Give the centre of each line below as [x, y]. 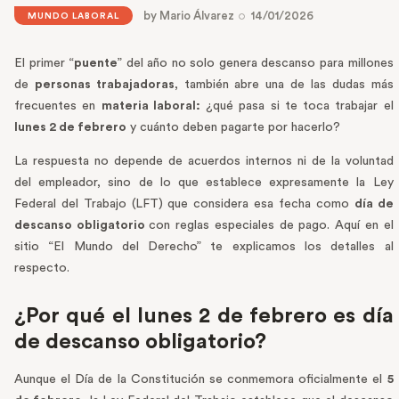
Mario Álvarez [197, 16]
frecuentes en [58, 106]
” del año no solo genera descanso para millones [256, 64]
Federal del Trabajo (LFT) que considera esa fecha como [184, 204]
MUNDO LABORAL [73, 16]
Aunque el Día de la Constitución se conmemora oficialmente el [201, 380]
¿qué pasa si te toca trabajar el [297, 106]
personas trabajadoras [104, 85]
